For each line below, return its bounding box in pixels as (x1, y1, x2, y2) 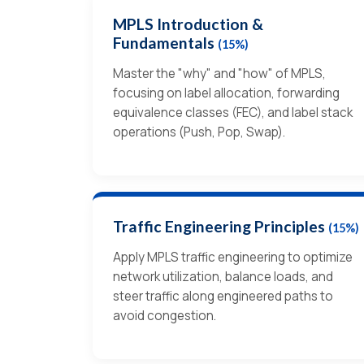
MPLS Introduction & (113, 14, 263, 33)
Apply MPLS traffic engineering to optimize (113, 248, 353, 266)
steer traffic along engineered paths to (113, 287, 333, 305)
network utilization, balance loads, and (113, 267, 333, 285)
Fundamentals (113, 32, 218, 52)
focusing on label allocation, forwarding (113, 84, 340, 102)
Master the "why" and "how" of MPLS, (113, 64, 326, 82)
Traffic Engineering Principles (113, 216, 328, 236)
